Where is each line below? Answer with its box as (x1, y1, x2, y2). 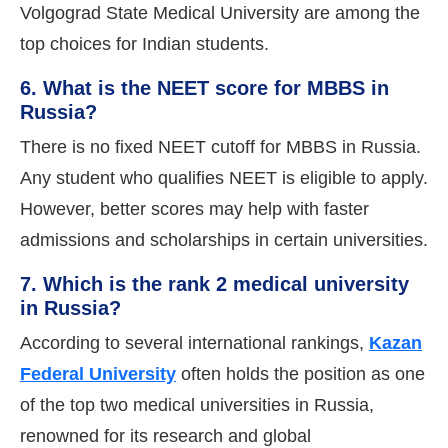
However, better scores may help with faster (20, 198, 369, 219)
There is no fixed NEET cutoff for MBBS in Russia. (20, 136, 421, 157)
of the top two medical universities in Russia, (20, 394, 374, 415)
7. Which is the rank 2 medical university (20, 272, 409, 295)
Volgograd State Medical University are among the (20, 2, 420, 23)
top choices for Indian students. (20, 33, 269, 54)
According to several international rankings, (20, 332, 369, 353)
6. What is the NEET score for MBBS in (20, 76, 389, 99)
